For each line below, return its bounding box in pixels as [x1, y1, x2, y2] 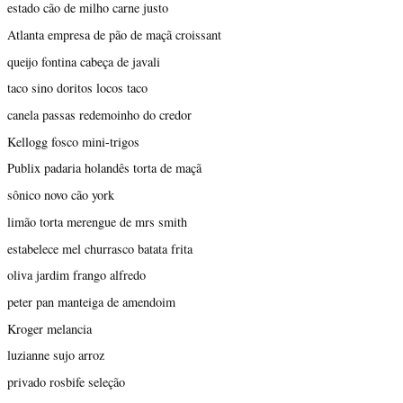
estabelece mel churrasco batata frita [7, 239, 193, 257]
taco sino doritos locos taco [7, 79, 148, 97]
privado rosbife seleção [7, 373, 125, 391]
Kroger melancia [7, 319, 92, 337]
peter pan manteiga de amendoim [7, 293, 175, 310]
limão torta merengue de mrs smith [7, 212, 187, 230]
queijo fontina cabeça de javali [7, 52, 160, 70]
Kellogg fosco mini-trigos [7, 132, 139, 150]
